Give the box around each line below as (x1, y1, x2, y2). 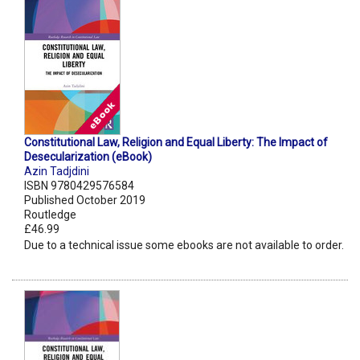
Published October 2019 (24, 194, 145, 207)
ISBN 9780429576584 (24, 179, 134, 193)
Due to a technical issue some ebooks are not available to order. (24, 239, 344, 252)
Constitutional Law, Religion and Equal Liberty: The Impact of (24, 136, 328, 149)
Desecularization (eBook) (24, 150, 152, 164)
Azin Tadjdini (24, 165, 89, 178)
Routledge (24, 208, 76, 222)
